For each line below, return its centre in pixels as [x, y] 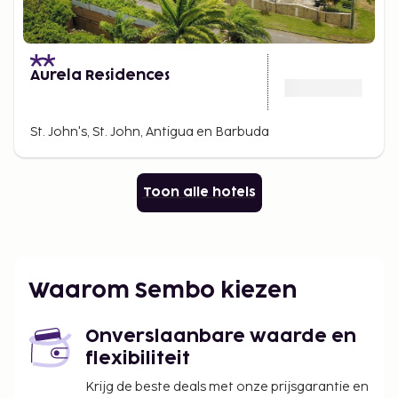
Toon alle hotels [199, 192]
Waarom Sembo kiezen [163, 291]
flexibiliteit [138, 359]
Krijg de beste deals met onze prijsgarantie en [227, 387]
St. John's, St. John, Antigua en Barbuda [150, 132]
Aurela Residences [100, 76]
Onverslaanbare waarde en [221, 337]
